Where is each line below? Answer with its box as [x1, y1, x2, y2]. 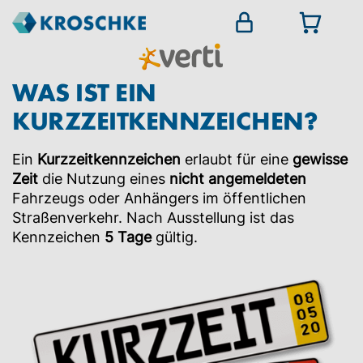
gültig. [152, 228, 198, 246]
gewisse [293, 151, 348, 168]
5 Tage [105, 228, 152, 246]
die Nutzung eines [38, 170, 169, 187]
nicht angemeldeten [169, 170, 306, 187]
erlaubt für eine [181, 151, 293, 168]
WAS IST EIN [12, 75, 156, 108]
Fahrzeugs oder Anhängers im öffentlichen [12, 190, 306, 207]
